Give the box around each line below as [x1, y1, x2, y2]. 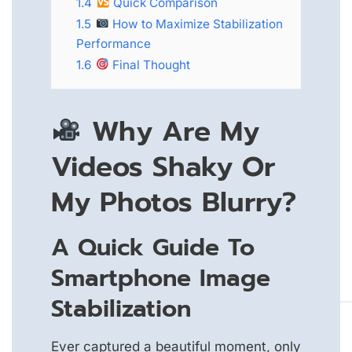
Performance [76, 35, 151, 51]
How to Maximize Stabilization [109, 16, 284, 31]
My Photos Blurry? [51, 181, 296, 223]
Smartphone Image [51, 259, 270, 296]
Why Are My [82, 110, 259, 152]
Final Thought [109, 57, 191, 72]
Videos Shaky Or [51, 145, 275, 188]
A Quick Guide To [51, 229, 255, 266]
